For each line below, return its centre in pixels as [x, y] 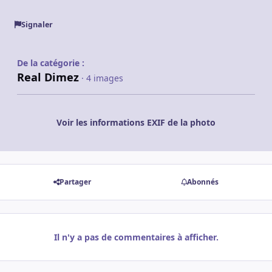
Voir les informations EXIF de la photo [136, 122]
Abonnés [203, 182]
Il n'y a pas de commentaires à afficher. [136, 237]
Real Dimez [48, 77]
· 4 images [102, 78]
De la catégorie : [51, 63]
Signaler [37, 24]
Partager [75, 182]
